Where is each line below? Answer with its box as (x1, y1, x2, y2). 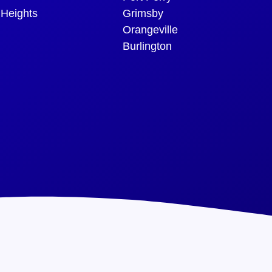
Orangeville (123, 23, 178, 36)
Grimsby (123, 7, 163, 19)
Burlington (123, 39, 172, 52)
